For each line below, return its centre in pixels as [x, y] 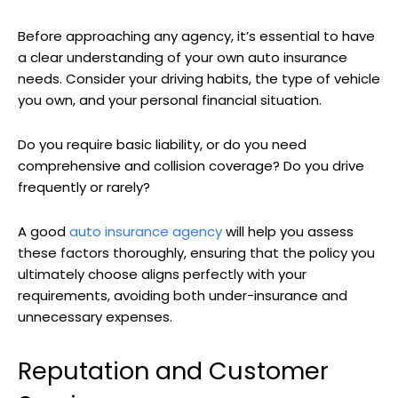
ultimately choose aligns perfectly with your [162, 275]
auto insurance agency [146, 232]
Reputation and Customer [173, 371]
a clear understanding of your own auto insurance [183, 58]
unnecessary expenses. [95, 317]
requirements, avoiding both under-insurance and [183, 296]
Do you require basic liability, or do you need [162, 145]
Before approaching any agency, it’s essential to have [196, 36]
